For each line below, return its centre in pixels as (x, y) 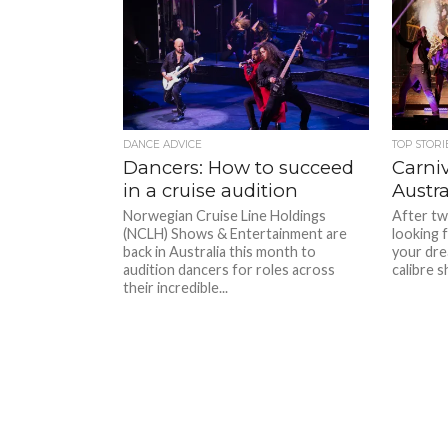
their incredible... (176, 287)
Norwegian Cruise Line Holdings (225, 215)
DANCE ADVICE (163, 144)
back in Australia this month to (220, 251)
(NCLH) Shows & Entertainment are (235, 233)
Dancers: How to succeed (239, 167)
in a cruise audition (211, 190)
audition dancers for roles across (229, 269)
